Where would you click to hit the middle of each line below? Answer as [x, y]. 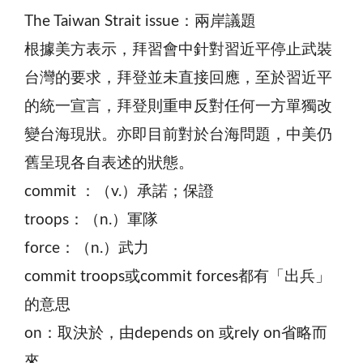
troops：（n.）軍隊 [91, 220]
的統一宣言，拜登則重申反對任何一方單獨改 [178, 106]
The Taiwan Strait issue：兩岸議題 [140, 21]
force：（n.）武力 [87, 248]
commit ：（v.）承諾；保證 [119, 191]
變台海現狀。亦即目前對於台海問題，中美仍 [178, 135]
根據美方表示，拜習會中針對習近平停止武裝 [178, 49]
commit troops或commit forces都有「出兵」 [177, 276]
